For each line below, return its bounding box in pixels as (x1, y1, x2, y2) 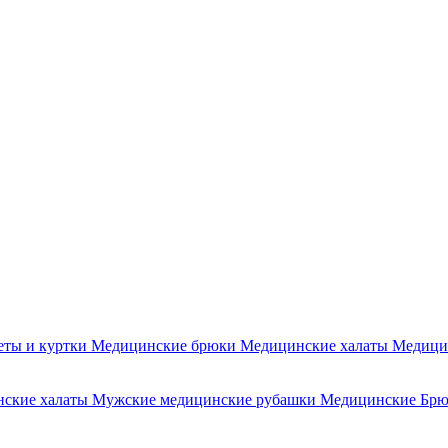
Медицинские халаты (240, 336, 392, 354)
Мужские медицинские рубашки (92, 390, 320, 408)
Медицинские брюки (91, 336, 240, 354)
